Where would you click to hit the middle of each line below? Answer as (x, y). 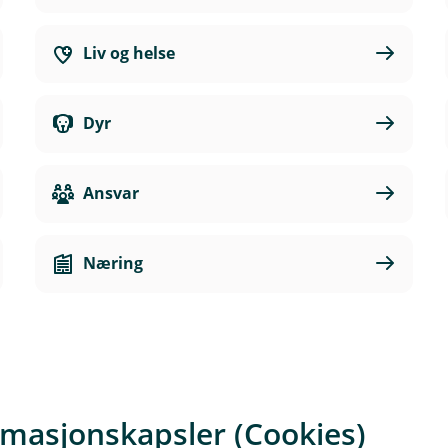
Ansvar (110, 193)
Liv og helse (128, 53)
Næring (112, 263)
